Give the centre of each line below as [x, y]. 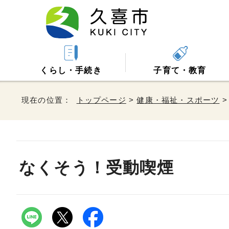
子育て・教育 [180, 70]
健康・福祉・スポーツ [178, 100]
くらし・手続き [71, 70]
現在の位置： [49, 100]
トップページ [101, 100]
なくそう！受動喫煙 [96, 168]
